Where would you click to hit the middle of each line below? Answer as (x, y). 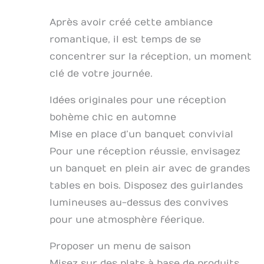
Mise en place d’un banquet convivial (141, 134)
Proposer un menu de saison (120, 246)
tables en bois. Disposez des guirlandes (146, 185)
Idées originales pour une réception (138, 100)
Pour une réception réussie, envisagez (145, 151)
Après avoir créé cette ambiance (131, 22)
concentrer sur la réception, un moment (151, 56)
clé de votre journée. (101, 73)
